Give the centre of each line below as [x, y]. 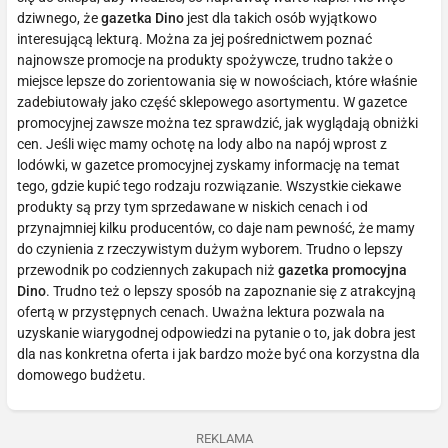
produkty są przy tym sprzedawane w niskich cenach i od [192, 206]
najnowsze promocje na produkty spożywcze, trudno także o [205, 59]
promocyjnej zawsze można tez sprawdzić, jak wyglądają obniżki [217, 122]
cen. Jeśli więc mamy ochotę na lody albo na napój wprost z [202, 143]
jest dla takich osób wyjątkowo [280, 17]
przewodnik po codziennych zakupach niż [147, 269]
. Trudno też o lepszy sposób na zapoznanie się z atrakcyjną [231, 290]
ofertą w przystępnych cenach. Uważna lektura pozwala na [201, 311]
